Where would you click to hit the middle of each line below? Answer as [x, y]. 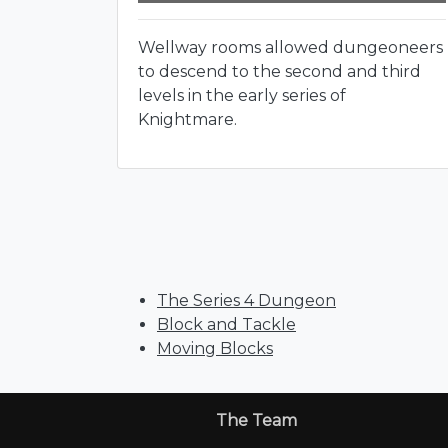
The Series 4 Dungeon [246, 301]
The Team [256, 421]
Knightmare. [187, 120]
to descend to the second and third [279, 72]
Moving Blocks [215, 349]
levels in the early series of [242, 96]
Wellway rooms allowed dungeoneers [290, 48]
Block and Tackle [226, 325]
